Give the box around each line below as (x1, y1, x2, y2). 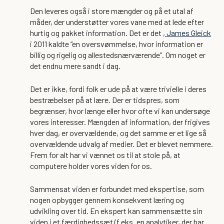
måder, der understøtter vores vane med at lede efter (30, 16, 204, 26)
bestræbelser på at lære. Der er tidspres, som (30, 94, 179, 104)
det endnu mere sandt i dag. (30, 60, 120, 70)
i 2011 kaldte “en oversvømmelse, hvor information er (30, 38, 203, 48)
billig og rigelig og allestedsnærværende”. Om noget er (30, 49, 205, 59)
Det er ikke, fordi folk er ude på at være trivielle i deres (30, 83, 206, 93)
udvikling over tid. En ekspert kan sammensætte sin (30, 205, 202, 215)
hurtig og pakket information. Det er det (30, 27, 163, 37)
